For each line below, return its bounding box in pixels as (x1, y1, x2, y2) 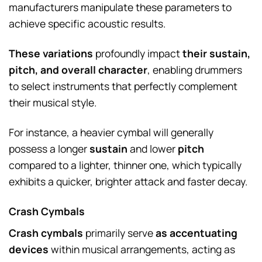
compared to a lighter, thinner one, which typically (9, 157, 242, 172)
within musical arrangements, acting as (49, 242, 235, 256)
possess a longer (9, 141, 89, 156)
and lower (127, 141, 178, 156)
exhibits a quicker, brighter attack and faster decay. (9, 174, 247, 188)
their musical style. (9, 95, 96, 109)
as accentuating (156, 225, 237, 240)
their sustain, (182, 46, 250, 60)
